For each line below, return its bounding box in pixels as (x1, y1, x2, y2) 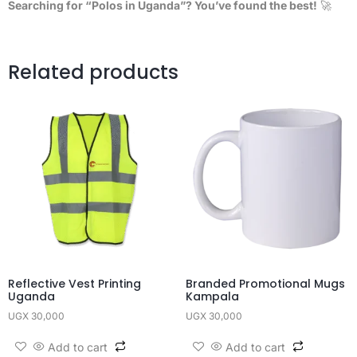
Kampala (185, 288, 239, 304)
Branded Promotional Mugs (185, 275, 345, 292)
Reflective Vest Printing (8, 275, 141, 292)
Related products (8, 59, 178, 86)
